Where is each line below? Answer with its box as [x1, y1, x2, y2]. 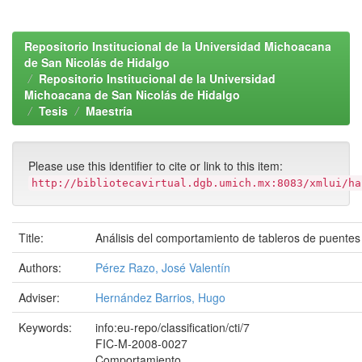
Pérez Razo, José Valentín [95, 259, 230, 276]
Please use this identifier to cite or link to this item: [28, 158, 283, 174]
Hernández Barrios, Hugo [95, 289, 225, 305]
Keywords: [19, 319, 75, 335]
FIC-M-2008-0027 [95, 335, 187, 351]
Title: [19, 229, 47, 246]
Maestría [86, 103, 133, 119]
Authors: [19, 259, 65, 276]
